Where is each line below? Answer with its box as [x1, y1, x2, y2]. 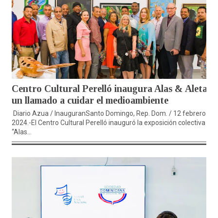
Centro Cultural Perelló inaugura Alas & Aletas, [12, 83, 214, 94]
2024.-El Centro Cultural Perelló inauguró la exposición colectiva [12, 119, 205, 127]
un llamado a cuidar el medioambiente [12, 95, 168, 106]
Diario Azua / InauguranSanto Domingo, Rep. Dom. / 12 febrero [12, 109, 206, 118]
